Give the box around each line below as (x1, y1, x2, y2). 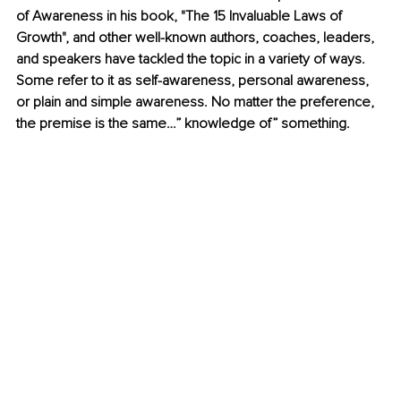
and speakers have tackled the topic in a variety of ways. (16, 50, 369, 69)
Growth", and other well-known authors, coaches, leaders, (16, 29, 378, 47)
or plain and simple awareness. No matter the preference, (16, 93, 378, 112)
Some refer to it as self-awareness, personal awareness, (16, 72, 372, 90)
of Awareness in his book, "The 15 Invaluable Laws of (16, 7, 346, 26)
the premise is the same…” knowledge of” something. (16, 115, 354, 133)
